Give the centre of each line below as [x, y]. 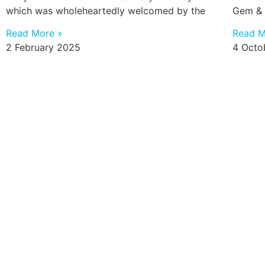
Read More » [34, 33]
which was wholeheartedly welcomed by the [106, 10]
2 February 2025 [43, 48]
